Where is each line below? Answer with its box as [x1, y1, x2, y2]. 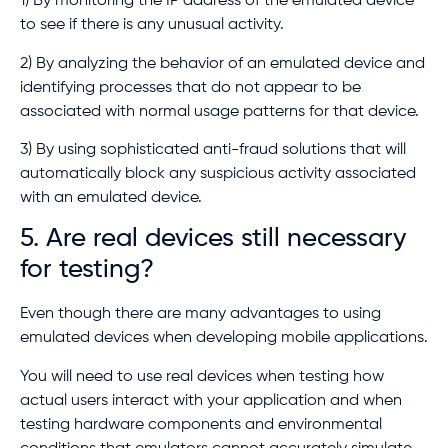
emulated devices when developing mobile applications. [20, 330, 428, 347]
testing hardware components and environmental [20, 416, 382, 433]
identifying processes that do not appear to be [20, 79, 361, 96]
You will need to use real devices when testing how [20, 368, 384, 385]
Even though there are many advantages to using [20, 306, 381, 323]
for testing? [20, 257, 154, 284]
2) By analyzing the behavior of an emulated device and [20, 55, 425, 72]
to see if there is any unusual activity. [20, 17, 284, 34]
